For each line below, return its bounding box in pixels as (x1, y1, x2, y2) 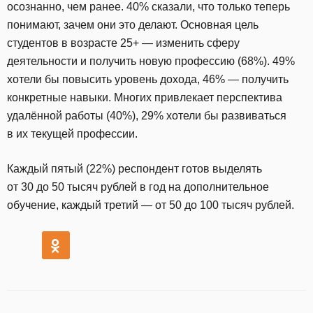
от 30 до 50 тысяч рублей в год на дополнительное (7, 180, 269, 193)
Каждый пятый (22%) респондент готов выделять (7, 162, 262, 175)
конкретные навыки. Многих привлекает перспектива (7, 91, 282, 103)
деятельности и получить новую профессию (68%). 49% (7, 54, 295, 67)
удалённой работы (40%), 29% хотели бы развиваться (7, 109, 286, 122)
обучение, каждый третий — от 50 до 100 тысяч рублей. (7, 198, 297, 211)
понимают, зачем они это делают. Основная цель (7, 18, 259, 31)
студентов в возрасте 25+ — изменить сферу (7, 36, 240, 49)
